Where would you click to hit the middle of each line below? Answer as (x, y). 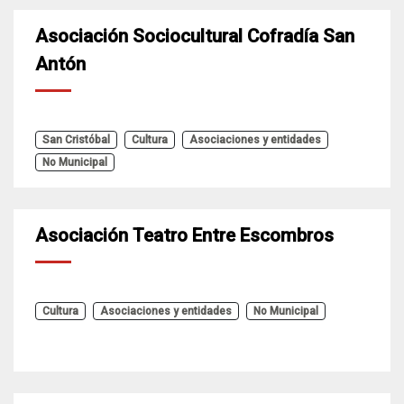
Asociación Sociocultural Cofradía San (195, 36)
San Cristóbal (76, 140)
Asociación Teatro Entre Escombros (184, 235)
